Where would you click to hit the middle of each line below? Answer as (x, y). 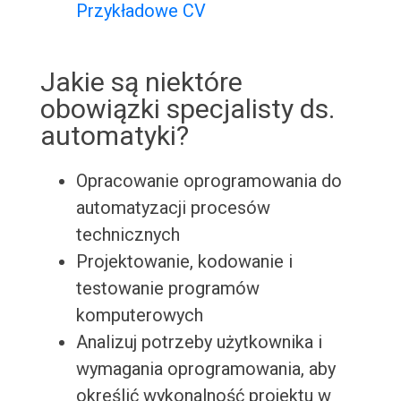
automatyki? (114, 136)
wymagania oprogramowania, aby (205, 369)
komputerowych (139, 316)
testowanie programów (167, 289)
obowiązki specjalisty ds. (187, 109)
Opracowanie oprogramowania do (209, 181)
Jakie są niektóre (141, 82)
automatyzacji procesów (173, 208)
